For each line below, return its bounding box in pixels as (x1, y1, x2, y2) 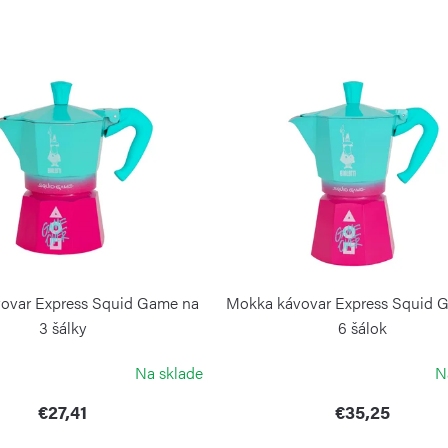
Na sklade (134, 361, 203, 385)
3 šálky (39, 316, 87, 340)
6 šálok (338, 316, 388, 340)
